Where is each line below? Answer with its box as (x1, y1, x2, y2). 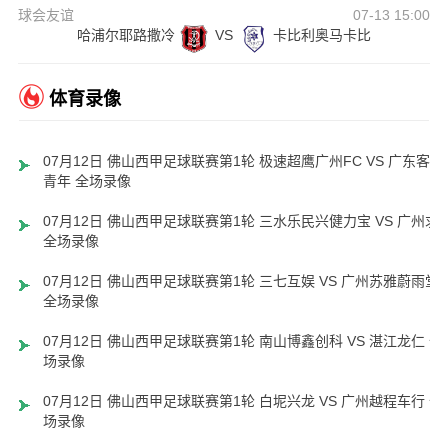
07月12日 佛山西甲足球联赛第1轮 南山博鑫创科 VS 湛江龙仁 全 (42, 333, 443, 350)
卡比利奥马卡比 (272, 27, 371, 44)
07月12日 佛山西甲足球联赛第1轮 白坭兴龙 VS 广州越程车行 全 (42, 393, 443, 410)
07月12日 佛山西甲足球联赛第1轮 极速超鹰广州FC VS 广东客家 (42, 153, 444, 170)
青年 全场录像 (42, 173, 131, 190)
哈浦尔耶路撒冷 (76, 27, 175, 44)
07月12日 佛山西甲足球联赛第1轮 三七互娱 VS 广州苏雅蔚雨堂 (42, 273, 439, 290)
